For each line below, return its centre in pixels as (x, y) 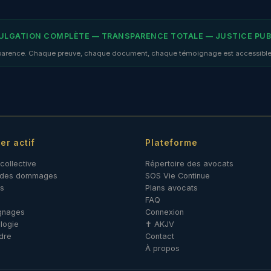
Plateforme (171, 143)
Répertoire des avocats (189, 164)
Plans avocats (171, 188)
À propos (162, 249)
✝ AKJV (160, 224)
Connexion (165, 212)
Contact (160, 237)
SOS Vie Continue (178, 176)
